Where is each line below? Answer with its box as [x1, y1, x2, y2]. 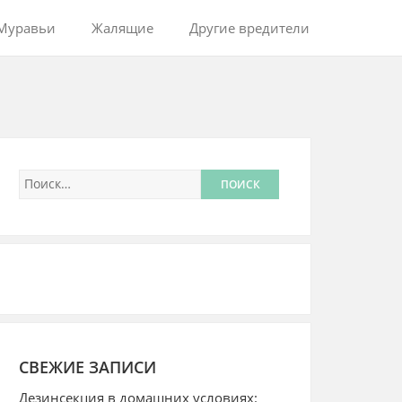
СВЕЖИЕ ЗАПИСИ [19, 355, 156, 378]
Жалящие [92, 19, 153, 37]
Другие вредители [189, 19, 310, 37]
